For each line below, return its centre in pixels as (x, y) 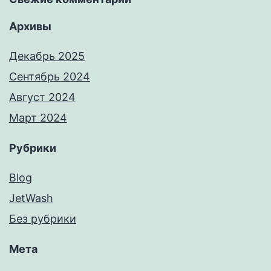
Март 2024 (38, 118)
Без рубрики (43, 219)
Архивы (30, 27)
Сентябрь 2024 (50, 77)
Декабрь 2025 (47, 56)
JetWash (31, 198)
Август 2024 (42, 97)
